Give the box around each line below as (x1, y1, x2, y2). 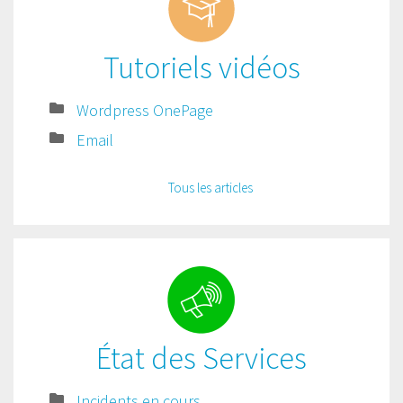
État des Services (96, 339, 307, 377)
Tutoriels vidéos (103, 49, 300, 86)
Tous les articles (168, 179, 253, 196)
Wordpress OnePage (76, 100, 213, 121)
